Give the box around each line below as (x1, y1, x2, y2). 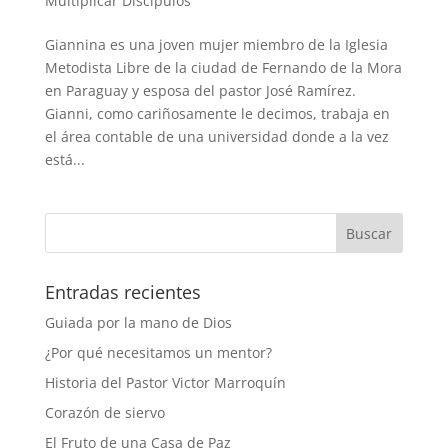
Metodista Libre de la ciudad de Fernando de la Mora (44, 57, 402, 77)
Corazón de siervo (44, 402, 165, 422)
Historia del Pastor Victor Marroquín (44, 372, 286, 392)
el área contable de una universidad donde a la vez (44, 126, 389, 146)
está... (44, 149, 85, 169)
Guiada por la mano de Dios (44, 312, 232, 332)
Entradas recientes (44, 279, 201, 304)
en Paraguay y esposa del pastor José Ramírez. (44, 80, 356, 100)
